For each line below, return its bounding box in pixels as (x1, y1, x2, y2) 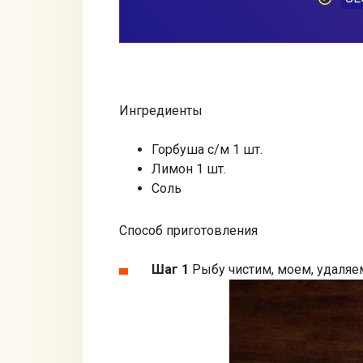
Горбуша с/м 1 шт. (152, 141, 263, 157)
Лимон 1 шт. (152, 160, 226, 177)
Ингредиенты (119, 102, 203, 118)
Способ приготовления (119, 223, 258, 239)
